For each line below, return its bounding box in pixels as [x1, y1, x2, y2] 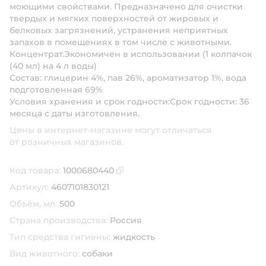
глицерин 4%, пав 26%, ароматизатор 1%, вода [44, 72, 246, 83]
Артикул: [9, 182, 49, 192]
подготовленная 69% [9, 84, 103, 95]
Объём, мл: [9, 198, 57, 209]
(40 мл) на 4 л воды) [9, 61, 97, 71]
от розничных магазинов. [9, 137, 123, 147]
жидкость [113, 232, 155, 242]
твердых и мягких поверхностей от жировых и [9, 13, 218, 24]
